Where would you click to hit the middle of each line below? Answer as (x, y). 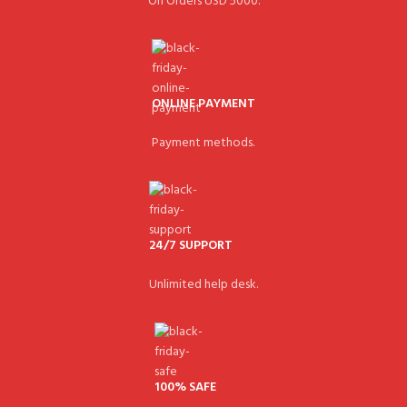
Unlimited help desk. (203, 285)
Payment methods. (203, 143)
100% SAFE (185, 387)
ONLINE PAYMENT (203, 104)
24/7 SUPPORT (191, 246)
